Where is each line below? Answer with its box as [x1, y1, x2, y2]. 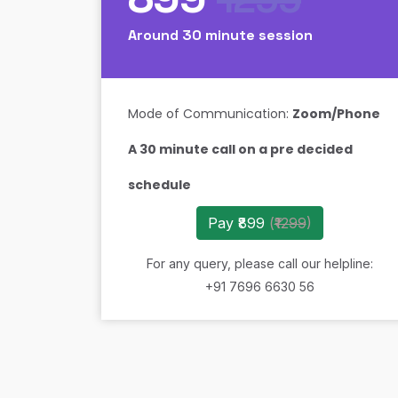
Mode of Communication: [128, 105, 292, 123]
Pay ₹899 [207, 214, 269, 232]
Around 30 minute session [128, 26, 313, 44]
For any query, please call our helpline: [146, 256, 373, 271]
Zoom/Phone [292, 105, 380, 123]
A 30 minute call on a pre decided [128, 140, 353, 158]
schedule [128, 176, 191, 194]
